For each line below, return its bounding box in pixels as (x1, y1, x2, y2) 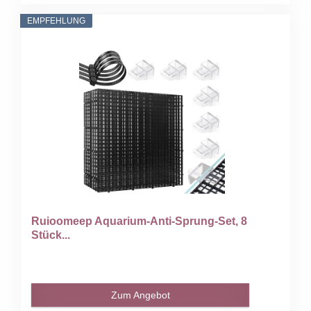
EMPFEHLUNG (27, 15, 86, 26)
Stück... (31, 228, 71, 241)
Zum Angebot (110, 289, 170, 301)
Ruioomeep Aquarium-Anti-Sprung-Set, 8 (31, 215, 248, 227)
